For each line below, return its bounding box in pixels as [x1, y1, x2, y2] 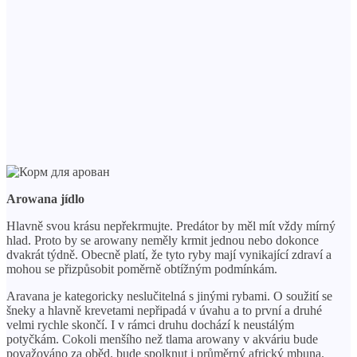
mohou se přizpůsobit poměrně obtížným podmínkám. [6, 261, 277, 276]
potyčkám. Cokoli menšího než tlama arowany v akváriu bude [6, 331, 318, 346]
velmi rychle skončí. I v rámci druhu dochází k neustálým [6, 317, 294, 331]
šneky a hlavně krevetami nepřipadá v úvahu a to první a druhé [6, 303, 322, 317]
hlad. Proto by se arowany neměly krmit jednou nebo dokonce [6, 233, 319, 247]
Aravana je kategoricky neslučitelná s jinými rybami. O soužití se [6, 288, 332, 303]
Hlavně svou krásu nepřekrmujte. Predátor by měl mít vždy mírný [6, 218, 335, 233]
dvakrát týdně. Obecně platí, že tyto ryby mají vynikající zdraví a [6, 247, 331, 261]
